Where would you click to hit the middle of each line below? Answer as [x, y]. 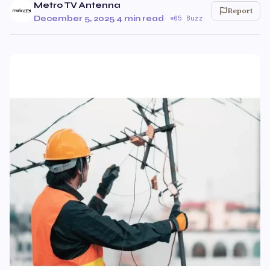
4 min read [140, 18]
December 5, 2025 [74, 18]
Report [240, 11]
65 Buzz [188, 18]
